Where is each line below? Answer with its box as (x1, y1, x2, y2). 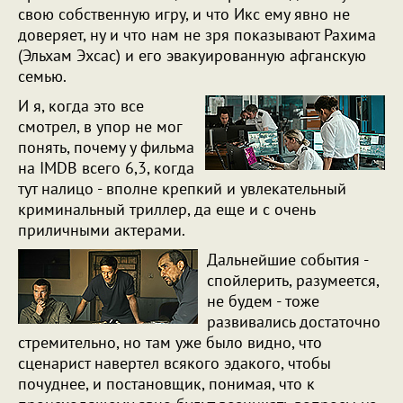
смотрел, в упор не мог (18, 116, 182, 137)
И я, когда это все (18, 95, 144, 116)
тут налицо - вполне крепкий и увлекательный (18, 178, 346, 199)
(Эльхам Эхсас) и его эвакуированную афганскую (18, 45, 366, 66)
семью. (18, 66, 70, 86)
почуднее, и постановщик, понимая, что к (18, 373, 315, 394)
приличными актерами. (18, 219, 189, 240)
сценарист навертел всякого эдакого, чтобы (18, 353, 331, 373)
